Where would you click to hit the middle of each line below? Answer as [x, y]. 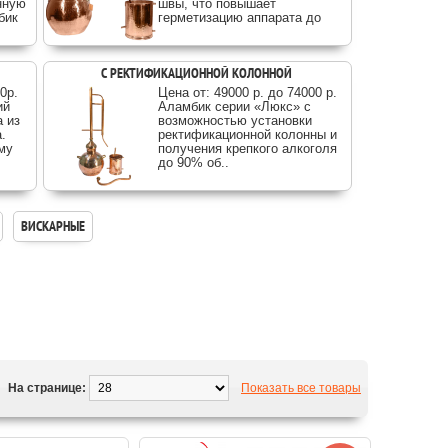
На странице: [47, 388]
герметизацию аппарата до [239, 17]
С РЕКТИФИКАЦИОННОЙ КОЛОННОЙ [196, 73]
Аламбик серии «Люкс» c [234, 106]
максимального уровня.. [231, 31]
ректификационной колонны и [247, 134]
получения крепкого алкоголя [247, 148]
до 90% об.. [193, 162]
